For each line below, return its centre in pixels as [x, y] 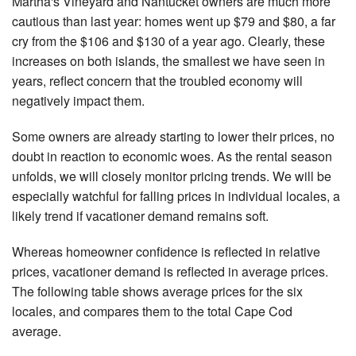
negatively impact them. [78, 101]
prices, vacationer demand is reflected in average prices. [170, 272]
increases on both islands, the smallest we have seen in [168, 61]
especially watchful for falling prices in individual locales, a [176, 196]
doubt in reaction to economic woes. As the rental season [172, 157]
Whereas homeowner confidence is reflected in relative [166, 252]
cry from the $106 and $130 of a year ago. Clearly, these [168, 41]
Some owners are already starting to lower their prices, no [173, 137]
